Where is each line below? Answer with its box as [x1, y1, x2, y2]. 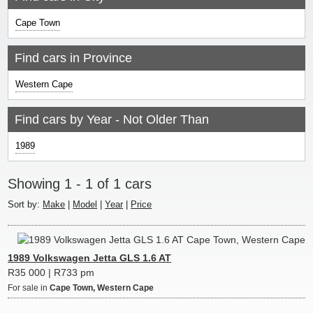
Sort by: [8, 199, 41, 210]
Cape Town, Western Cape [50, 283, 154, 293]
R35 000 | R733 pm [8, 267, 95, 278]
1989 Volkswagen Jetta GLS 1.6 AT [8, 252, 172, 263]
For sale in [8, 283, 50, 293]
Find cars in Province [15, 51, 133, 65]
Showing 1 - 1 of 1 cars [8, 176, 152, 191]
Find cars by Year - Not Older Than [15, 112, 210, 126]
